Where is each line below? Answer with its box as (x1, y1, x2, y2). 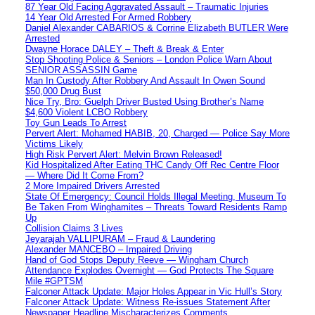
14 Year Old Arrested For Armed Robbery (25, 11, 191, 22)
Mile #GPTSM (25, 275, 83, 286)
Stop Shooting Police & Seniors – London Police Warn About (25, 53, 272, 65)
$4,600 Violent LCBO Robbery (25, 106, 148, 117)
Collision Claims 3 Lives (25, 222, 123, 233)
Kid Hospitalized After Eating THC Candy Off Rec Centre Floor (25, 159, 279, 170)
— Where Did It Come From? (25, 169, 143, 181)
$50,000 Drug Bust (25, 85, 101, 96)
